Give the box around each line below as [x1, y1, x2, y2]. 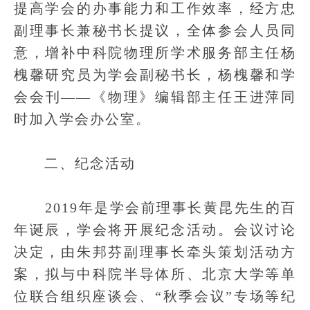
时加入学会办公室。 [14, 111, 151, 127]
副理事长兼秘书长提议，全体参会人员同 [14, 23, 296, 38]
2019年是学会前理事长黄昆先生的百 [14, 200, 296, 215]
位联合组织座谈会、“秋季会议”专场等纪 [14, 289, 296, 304]
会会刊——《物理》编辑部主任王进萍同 [14, 89, 296, 104]
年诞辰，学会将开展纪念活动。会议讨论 [14, 222, 296, 237]
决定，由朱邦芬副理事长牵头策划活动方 [14, 244, 296, 259]
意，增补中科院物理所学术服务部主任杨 [14, 45, 296, 60]
